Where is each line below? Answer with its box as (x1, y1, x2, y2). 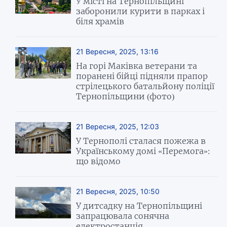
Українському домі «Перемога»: (76, 145, 210, 156)
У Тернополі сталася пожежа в (76, 135, 206, 146)
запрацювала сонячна (76, 210, 170, 221)
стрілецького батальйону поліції (76, 81, 215, 91)
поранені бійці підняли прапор (76, 70, 208, 81)
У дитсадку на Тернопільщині (76, 200, 203, 211)
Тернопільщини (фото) (76, 91, 175, 101)
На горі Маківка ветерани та (76, 60, 198, 71)
